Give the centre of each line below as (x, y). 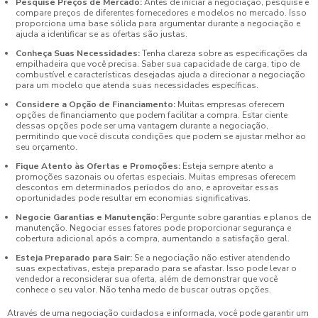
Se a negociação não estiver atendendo (211, 257)
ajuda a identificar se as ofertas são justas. (102, 34)
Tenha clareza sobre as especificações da (224, 53)
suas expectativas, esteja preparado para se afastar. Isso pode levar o (156, 268)
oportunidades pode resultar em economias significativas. (133, 198)
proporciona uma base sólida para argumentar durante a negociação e (158, 23)
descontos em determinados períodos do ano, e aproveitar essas (147, 187)
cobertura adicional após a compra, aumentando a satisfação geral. (153, 238)
